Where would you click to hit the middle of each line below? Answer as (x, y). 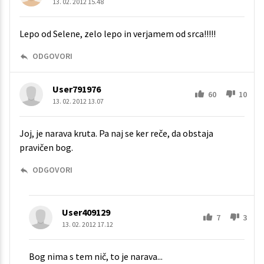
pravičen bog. (46, 148)
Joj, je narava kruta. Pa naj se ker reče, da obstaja (116, 133)
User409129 (86, 212)
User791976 (77, 89)
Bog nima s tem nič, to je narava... (96, 257)
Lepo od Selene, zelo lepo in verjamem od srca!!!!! (118, 34)
